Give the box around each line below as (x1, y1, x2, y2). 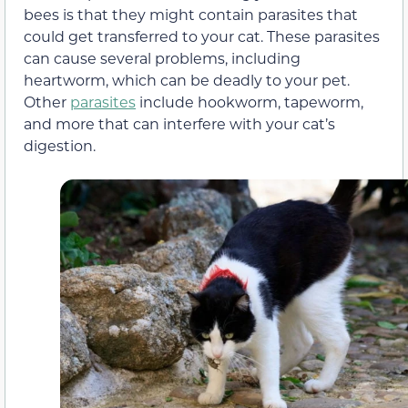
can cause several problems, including (24, 48, 301, 68)
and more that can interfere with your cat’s (24, 114, 335, 134)
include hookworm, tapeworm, (136, 92, 363, 112)
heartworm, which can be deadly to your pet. (24, 70, 350, 90)
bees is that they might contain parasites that (24, 5, 358, 25)
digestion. (24, 136, 96, 156)
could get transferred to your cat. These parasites (24, 26, 380, 46)
